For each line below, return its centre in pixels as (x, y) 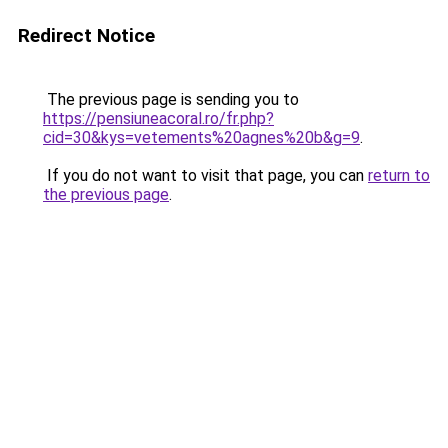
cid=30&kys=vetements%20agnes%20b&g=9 (201, 137)
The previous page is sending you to (171, 99)
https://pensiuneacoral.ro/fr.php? (158, 118)
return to (399, 175)
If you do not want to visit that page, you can (205, 175)
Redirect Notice (86, 35)
